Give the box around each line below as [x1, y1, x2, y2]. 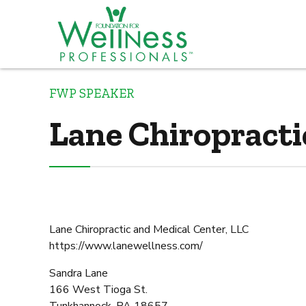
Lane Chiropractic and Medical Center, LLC [49, 221, 249, 237]
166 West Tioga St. [49, 281, 148, 297]
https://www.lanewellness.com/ [49, 238, 203, 253]
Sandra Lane [49, 265, 108, 281]
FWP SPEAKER [49, 86, 134, 101]
